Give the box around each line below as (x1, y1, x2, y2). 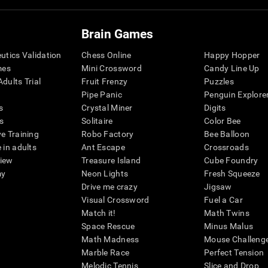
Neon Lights (81, 169, 129, 179)
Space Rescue (81, 221, 135, 232)
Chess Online (81, 50, 132, 60)
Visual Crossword (81, 195, 150, 205)
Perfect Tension (204, 248, 264, 258)
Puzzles (204, 77, 234, 87)
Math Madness (81, 234, 139, 245)
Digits (204, 103, 226, 113)
